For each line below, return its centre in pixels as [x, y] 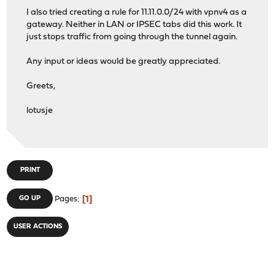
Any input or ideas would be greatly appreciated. [124, 62]
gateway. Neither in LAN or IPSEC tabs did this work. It [134, 25]
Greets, [41, 87]
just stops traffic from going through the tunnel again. [132, 37]
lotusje [40, 111]
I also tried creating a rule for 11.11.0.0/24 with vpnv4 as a [137, 13]
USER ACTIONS [38, 227]
